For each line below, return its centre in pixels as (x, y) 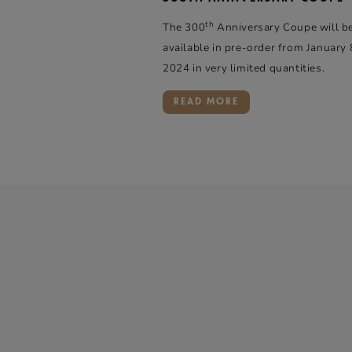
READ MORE (206, 102)
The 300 (184, 28)
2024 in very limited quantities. (244, 69)
